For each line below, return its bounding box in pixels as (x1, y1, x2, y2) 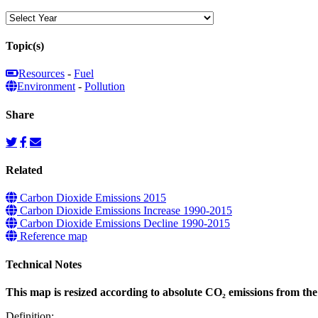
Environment (17, 80, 75, 93)
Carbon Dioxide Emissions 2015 (17, 192, 166, 204)
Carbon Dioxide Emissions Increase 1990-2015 (17, 204, 232, 217)
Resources (18, 67, 65, 80)
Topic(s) (6, 40, 44, 53)
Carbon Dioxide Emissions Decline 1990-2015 (17, 217, 230, 230)
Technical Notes (6, 258, 82, 270)
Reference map (17, 230, 87, 243)
